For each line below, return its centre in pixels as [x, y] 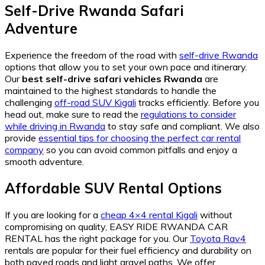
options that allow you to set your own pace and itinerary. [126, 67]
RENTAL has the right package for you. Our [97, 238]
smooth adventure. [44, 162]
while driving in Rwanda [55, 126]
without [215, 214]
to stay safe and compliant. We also [182, 126]
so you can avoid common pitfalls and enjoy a [140, 150]
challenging [30, 103]
